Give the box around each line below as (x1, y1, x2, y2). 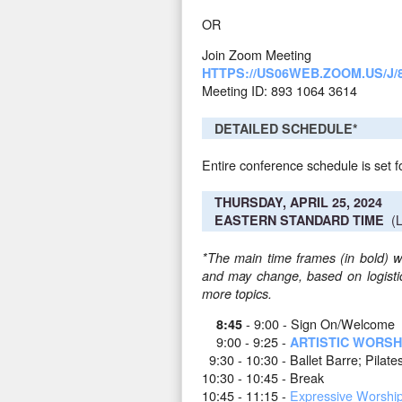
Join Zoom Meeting (201, 45, 311, 65)
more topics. (201, 284, 272, 302)
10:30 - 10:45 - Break (201, 368, 324, 388)
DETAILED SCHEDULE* (214, 118, 358, 137)
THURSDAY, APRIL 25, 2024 (214, 193, 382, 212)
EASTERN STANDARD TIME (214, 211, 384, 230)
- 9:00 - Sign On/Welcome (241, 314, 395, 334)
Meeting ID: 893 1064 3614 (201, 81, 357, 100)
